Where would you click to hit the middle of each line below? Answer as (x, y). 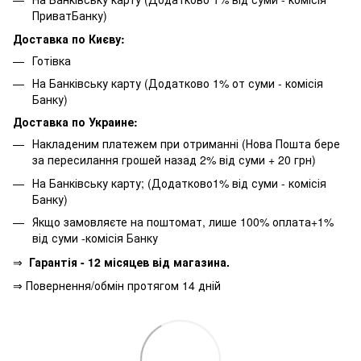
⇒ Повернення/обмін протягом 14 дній (117, 285)
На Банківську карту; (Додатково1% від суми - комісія (179, 183)
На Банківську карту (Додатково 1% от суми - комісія (178, 83)
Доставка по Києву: (69, 38)
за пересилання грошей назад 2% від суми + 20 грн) (174, 160)
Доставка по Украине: (75, 122)
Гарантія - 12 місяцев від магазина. (129, 261)
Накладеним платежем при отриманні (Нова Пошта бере (186, 144)
